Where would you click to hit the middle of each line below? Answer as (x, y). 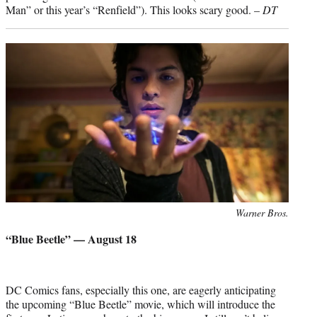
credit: (18, 227)
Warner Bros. (262, 212)
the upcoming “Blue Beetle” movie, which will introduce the (140, 304)
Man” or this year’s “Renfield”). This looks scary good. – (134, 9)
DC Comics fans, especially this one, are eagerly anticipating (141, 289)
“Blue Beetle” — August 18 (71, 238)
